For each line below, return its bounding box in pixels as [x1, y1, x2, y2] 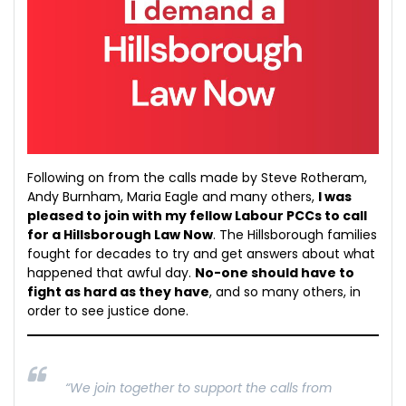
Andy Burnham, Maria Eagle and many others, [27, 188, 318, 207]
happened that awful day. [27, 264, 195, 283]
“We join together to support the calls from [65, 379, 332, 398]
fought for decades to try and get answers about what [27, 245, 375, 264]
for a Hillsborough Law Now [27, 226, 213, 245]
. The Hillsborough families [213, 226, 377, 245]
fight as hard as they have [27, 283, 209, 302]
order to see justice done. [27, 302, 188, 321]
